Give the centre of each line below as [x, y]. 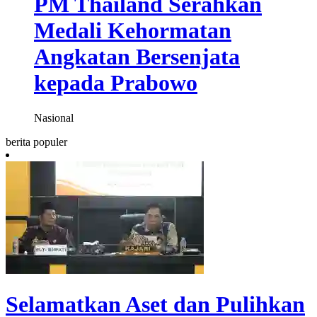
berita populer [36, 142]
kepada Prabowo [116, 83]
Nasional [54, 117]
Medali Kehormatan [133, 31]
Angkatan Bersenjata [137, 57]
